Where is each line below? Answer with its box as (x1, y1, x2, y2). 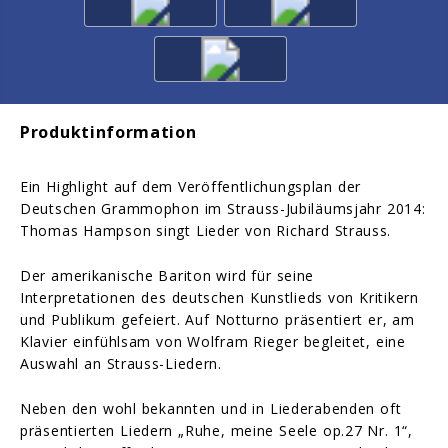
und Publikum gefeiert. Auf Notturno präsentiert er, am (20, 309, 415, 329)
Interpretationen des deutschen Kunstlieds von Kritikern (20, 287, 419, 307)
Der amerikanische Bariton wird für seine (20, 265, 315, 285)
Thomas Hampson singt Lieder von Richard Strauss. (20, 220, 392, 240)
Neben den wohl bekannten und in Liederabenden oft (20, 398, 402, 418)
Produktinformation (20, 121, 197, 144)
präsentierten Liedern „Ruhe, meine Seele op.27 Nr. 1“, (20, 420, 413, 440)
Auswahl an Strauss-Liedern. (20, 353, 222, 373)
